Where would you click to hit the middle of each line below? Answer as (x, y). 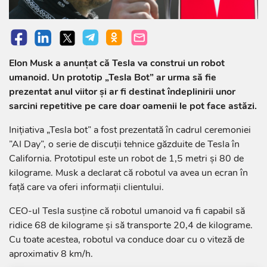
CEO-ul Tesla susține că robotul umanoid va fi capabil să (127, 211)
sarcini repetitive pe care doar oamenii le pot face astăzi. (133, 106)
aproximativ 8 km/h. (51, 254)
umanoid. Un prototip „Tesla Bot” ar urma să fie (113, 78)
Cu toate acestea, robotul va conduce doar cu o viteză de (127, 240)
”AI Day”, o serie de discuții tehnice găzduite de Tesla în (124, 145)
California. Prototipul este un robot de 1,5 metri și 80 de (126, 159)
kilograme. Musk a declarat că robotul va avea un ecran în (128, 173)
